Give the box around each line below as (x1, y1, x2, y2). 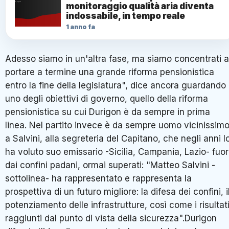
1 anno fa (66, 22, 95, 31)
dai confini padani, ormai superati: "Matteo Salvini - (5, 159, 215, 170)
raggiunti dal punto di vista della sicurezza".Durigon (5, 213, 217, 223)
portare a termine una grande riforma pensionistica (5, 66, 214, 77)
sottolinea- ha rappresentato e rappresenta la (5, 173, 192, 184)
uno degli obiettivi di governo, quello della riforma (5, 93, 208, 104)
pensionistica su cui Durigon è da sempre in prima (5, 106, 210, 117)
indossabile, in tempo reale (66, 10, 185, 21)
